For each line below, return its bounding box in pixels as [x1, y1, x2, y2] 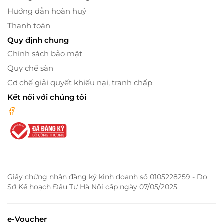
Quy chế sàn [7, 63, 53, 73]
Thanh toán [7, 21, 50, 30]
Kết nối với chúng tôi [7, 92, 86, 102]
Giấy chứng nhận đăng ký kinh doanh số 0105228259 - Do [7, 172, 207, 181]
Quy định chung [7, 35, 69, 45]
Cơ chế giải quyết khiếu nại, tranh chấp [7, 78, 152, 87]
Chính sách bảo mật [7, 49, 82, 58]
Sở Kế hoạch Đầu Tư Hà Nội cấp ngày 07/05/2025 [7, 182, 177, 191]
